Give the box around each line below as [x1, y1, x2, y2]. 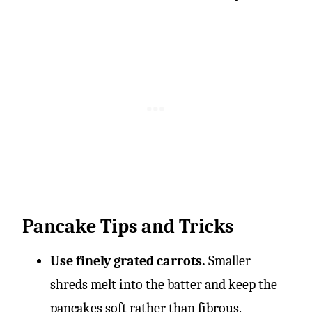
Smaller [208, 252, 251, 269]
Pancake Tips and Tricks [22, 214, 233, 237]
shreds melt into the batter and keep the [50, 276, 277, 292]
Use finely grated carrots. [50, 252, 208, 269]
